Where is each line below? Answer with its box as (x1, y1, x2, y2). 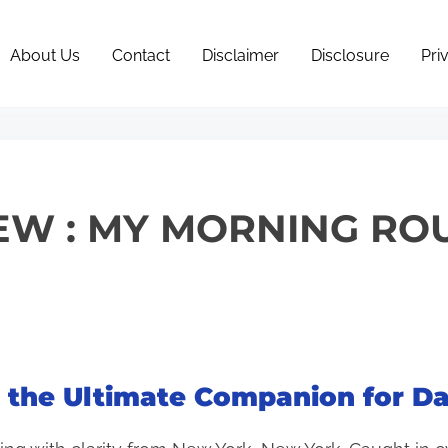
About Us (10, 46, 81, 66)
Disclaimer (202, 46, 280, 66)
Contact (112, 46, 171, 66)
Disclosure (311, 46, 390, 66)
